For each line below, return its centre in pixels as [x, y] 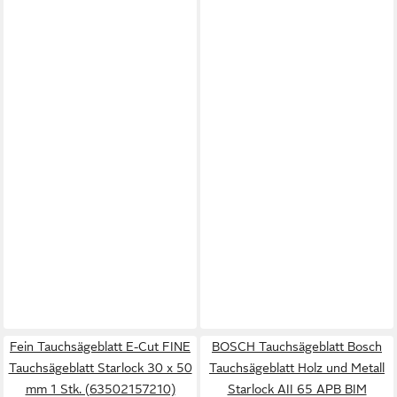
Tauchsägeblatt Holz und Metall [297, 368]
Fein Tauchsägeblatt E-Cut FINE [100, 346]
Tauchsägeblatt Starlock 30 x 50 [100, 368]
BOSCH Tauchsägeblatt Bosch [297, 346]
